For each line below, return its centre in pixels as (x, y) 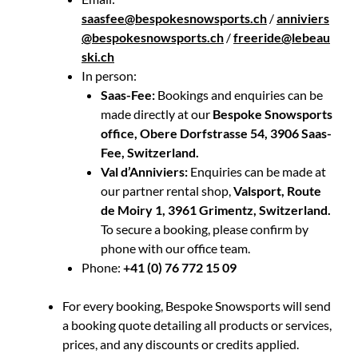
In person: (109, 75)
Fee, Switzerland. (150, 152)
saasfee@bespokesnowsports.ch (174, 18)
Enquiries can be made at (258, 171)
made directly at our (157, 113)
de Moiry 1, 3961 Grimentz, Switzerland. (216, 209)
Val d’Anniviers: (145, 171)
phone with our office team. (175, 248)
